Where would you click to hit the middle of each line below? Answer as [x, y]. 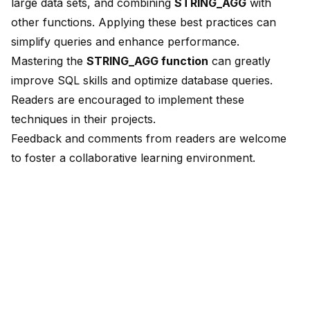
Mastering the [49, 61]
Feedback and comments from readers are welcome [149, 139]
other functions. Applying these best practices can [144, 22]
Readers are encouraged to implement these [128, 100]
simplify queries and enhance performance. [125, 42]
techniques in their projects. [83, 119]
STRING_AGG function [147, 61]
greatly [253, 61]
